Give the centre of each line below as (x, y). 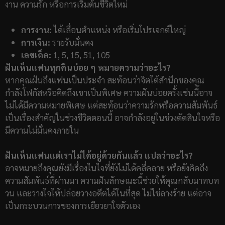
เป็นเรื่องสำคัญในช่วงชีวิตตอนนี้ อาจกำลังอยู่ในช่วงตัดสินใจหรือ (113, 117)
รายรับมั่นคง (72, 42)
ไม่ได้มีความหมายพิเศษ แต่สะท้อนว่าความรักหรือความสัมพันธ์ (111, 105)
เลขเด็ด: (36, 54)
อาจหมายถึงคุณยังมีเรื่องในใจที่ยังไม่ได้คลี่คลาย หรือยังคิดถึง (106, 168)
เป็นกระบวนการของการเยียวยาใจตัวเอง (73, 206)
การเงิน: (36, 42)
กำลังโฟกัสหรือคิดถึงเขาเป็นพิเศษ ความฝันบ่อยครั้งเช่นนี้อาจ (109, 92)
